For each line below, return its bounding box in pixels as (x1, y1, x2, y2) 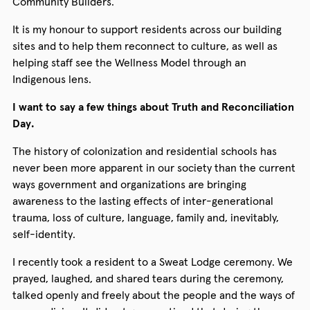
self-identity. (12, 226, 75, 241)
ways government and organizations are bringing (12, 176, 246, 191)
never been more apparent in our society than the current (12, 160, 295, 174)
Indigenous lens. (12, 71, 91, 86)
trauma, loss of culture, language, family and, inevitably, (12, 210, 279, 224)
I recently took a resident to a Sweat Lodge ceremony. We (12, 254, 293, 268)
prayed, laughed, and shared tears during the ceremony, (12, 271, 284, 285)
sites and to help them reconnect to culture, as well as (12, 38, 277, 53)
